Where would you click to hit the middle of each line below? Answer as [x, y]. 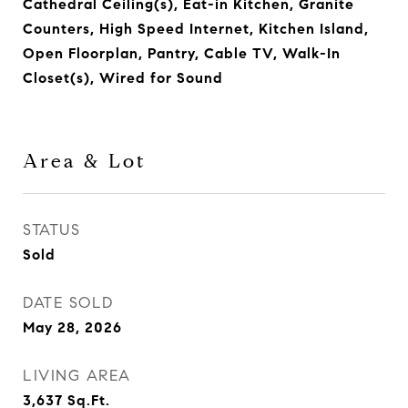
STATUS [51, 230]
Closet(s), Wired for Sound [123, 78]
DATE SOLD [68, 303]
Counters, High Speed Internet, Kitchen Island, [196, 29]
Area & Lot [85, 161]
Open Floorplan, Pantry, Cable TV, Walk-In [182, 53]
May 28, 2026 [72, 327]
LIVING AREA [77, 376]
